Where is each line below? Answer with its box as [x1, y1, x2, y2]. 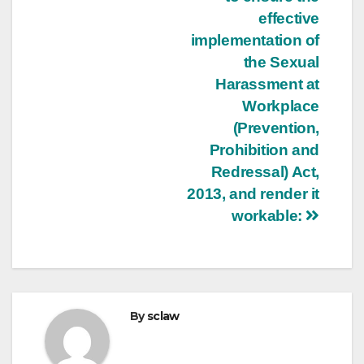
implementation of [190, 31, 319, 49]
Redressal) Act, [210, 162, 319, 180]
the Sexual [243, 53, 319, 71]
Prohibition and [209, 141, 319, 158]
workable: [232, 206, 306, 224]
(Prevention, [232, 119, 319, 136]
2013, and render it [187, 184, 319, 202]
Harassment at [214, 75, 319, 93]
